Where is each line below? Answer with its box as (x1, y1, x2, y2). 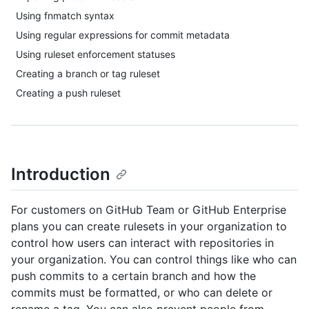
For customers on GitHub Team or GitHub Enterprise (11, 203, 286, 217)
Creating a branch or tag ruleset (16, 68, 160, 79)
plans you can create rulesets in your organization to (11, 219, 287, 234)
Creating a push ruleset (16, 87, 121, 99)
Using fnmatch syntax (16, 10, 114, 21)
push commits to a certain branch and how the (11, 269, 256, 283)
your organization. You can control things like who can (11, 252, 297, 267)
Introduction (11, 164, 110, 184)
